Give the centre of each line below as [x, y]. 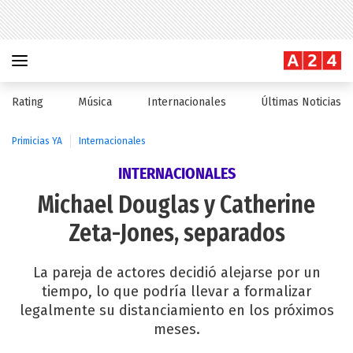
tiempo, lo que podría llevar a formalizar [176, 292]
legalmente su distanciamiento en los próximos [176, 310]
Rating [28, 102]
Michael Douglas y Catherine [176, 205]
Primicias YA [37, 141]
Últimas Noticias [301, 102]
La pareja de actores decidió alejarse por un [176, 273]
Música [95, 102]
